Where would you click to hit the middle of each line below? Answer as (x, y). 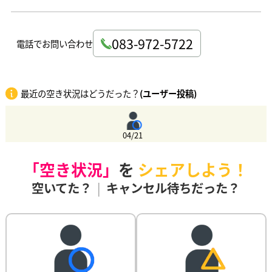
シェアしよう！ (193, 169)
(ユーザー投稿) (168, 93)
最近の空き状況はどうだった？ (80, 93)
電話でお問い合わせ (54, 43)
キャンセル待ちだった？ (173, 188)
